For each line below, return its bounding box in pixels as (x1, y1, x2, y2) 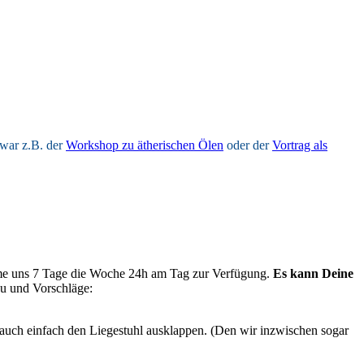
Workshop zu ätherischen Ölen (66, 137, 223, 152)
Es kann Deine (273, 266, 353, 280)
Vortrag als (272, 137, 327, 152)
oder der (223, 137, 272, 152)
